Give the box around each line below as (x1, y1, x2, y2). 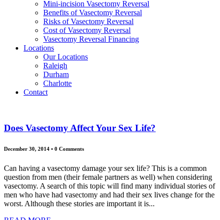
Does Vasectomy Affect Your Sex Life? (4, 122, 156, 133)
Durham (43, 70, 69, 79)
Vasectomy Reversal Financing (43, 35, 139, 43)
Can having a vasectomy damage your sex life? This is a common (4, 164, 207, 172)
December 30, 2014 (4, 145, 51, 152)
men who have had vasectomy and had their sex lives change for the (4, 190, 215, 199)
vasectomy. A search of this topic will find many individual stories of (4, 181, 215, 190)
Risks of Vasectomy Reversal (43, 17, 134, 26)
